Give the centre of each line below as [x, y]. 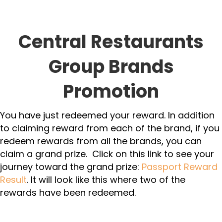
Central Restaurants [111, 42]
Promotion [111, 91]
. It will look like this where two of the [106, 180]
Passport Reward [180, 167]
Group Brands [111, 67]
